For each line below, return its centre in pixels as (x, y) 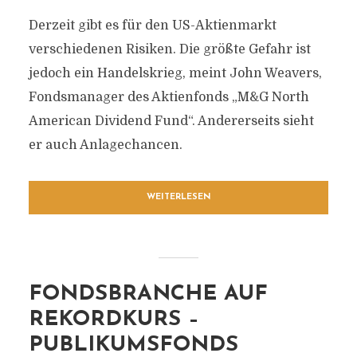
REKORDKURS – (114, 320)
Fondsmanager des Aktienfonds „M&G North (169, 97)
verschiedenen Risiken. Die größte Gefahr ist (169, 49)
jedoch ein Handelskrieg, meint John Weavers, (175, 73)
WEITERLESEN (178, 197)
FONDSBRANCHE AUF (148, 294)
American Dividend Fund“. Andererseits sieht (171, 121)
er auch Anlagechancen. (105, 145)
